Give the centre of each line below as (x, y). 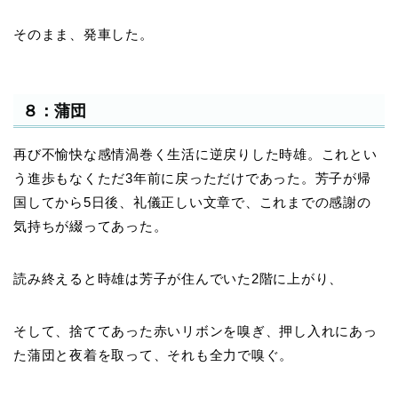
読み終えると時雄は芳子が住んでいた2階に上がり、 (179, 279)
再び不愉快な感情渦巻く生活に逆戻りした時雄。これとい (195, 155)
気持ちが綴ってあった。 (91, 227)
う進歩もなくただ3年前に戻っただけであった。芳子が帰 (192, 179)
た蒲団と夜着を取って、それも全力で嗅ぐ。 (154, 355)
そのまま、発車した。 (84, 34)
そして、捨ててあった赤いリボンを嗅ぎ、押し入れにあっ (195, 331)
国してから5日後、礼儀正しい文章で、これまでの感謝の (192, 203)
